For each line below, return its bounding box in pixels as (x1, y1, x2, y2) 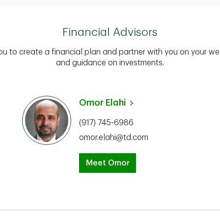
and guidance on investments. (56, 59, 164, 67)
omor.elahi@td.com (79, 134, 148, 141)
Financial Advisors (62, 27, 158, 38)
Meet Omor (85, 159, 130, 167)
